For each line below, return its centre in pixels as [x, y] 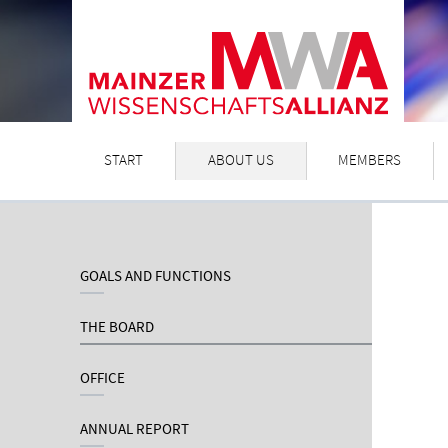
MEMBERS [370, 161]
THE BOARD [117, 328]
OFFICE [102, 379]
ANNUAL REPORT [134, 430]
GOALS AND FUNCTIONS [155, 277]
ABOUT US [240, 161]
